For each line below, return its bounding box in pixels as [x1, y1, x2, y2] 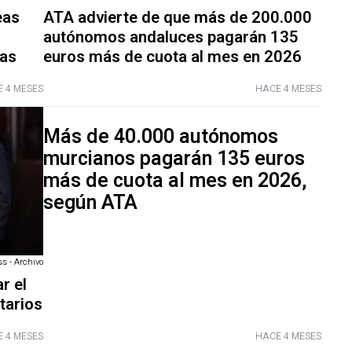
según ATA [42, 189, 137, 218]
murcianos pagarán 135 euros [42, 145, 305, 174]
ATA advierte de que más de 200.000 [42, 5, 312, 31]
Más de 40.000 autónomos [42, 123, 278, 152]
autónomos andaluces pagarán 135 [42, 25, 299, 50]
